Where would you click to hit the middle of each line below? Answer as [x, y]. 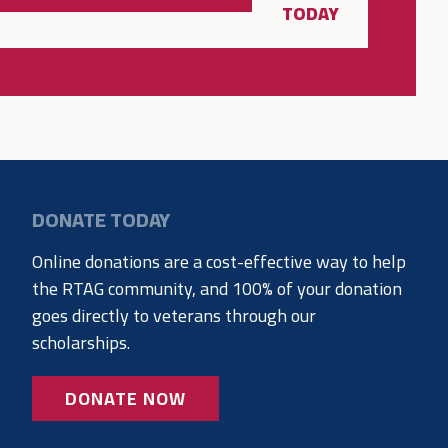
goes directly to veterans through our [174, 316]
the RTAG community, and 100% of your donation [217, 289]
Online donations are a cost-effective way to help [219, 262]
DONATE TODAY [101, 220]
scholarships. [81, 343]
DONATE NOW [125, 399]
